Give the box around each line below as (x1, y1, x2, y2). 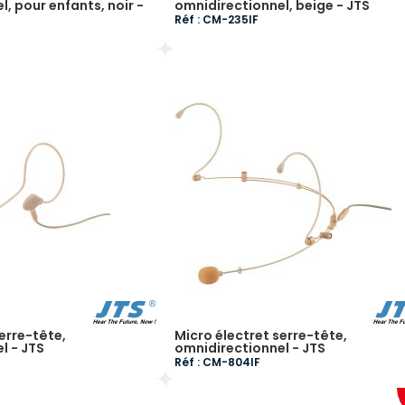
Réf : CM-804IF (174, 354, 260, 370)
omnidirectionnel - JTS (174, 339, 325, 357)
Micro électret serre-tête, (174, 326, 347, 344)
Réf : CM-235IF (174, 12, 259, 27)
